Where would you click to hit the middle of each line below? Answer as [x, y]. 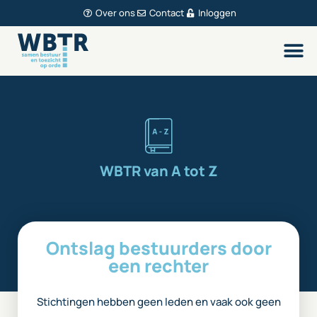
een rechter [158, 266]
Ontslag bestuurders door [158, 248]
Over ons [115, 13]
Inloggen [217, 13]
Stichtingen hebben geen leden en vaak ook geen [158, 302]
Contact [166, 13]
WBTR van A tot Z [158, 171]
